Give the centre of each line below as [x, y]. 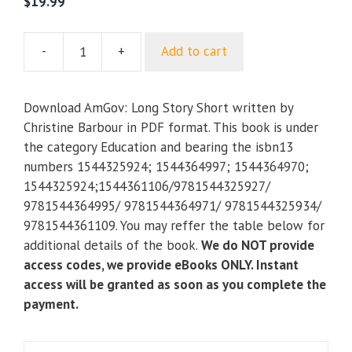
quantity [163, 139]
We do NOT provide [256, 245]
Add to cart [194, 51]
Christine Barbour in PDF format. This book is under [171, 127]
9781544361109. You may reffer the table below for [174, 225]
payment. [51, 304]
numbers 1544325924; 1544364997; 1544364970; [166, 166]
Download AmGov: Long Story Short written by [158, 107]
